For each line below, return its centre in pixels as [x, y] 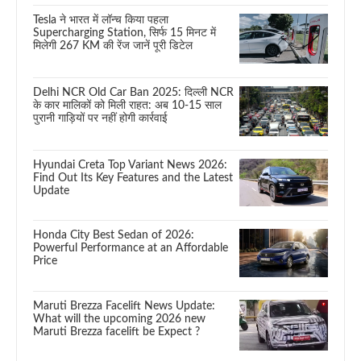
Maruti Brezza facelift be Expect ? [116, 332]
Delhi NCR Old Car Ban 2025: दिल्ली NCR [133, 92]
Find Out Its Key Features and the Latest [133, 178]
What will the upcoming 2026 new [119, 319]
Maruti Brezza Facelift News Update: [124, 306]
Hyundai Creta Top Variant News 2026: [130, 165]
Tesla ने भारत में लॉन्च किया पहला [101, 21]
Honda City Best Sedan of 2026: [114, 236]
